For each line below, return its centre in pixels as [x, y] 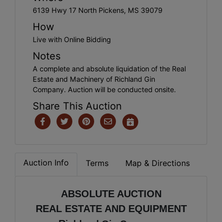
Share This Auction [77, 106]
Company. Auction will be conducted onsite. [104, 89]
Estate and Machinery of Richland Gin [94, 79]
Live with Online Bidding [72, 39]
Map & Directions [158, 163]
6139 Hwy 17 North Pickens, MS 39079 [98, 10]
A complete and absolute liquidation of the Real [109, 68]
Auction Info [46, 162]
